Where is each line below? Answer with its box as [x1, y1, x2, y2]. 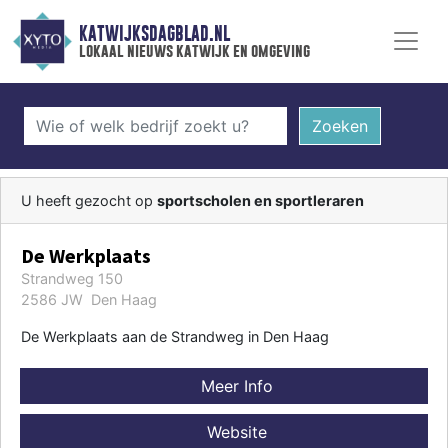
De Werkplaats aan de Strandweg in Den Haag [21, 327, 329, 345]
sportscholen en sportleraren [157, 191, 364, 209]
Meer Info [195, 375, 273, 396]
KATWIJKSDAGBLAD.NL [78, 23, 230, 45]
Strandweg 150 [21, 269, 123, 287]
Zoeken [311, 115, 368, 136]
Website [201, 421, 267, 442]
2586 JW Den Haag [21, 290, 157, 308]
